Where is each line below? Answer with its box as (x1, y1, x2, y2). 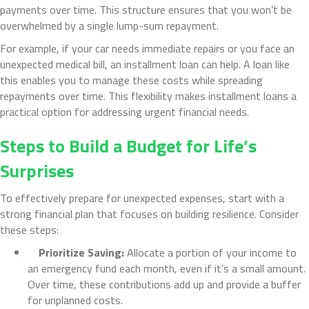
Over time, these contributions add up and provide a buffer (28, 275, 301, 292)
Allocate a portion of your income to (124, 243, 297, 261)
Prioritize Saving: (39, 243, 124, 261)
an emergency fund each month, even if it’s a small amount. (28, 259, 306, 277)
